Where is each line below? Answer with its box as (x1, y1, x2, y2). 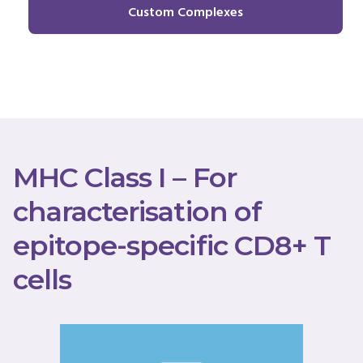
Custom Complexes (128, 2, 243, 23)
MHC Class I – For (13, 160, 237, 195)
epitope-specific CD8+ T (13, 228, 331, 263)
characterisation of (13, 194, 262, 229)
